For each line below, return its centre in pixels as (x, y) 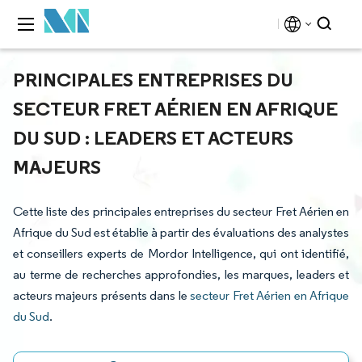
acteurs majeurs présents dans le (102, 295)
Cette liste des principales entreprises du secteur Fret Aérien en (181, 211)
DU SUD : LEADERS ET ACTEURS (153, 137)
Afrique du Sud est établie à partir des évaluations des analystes (181, 232)
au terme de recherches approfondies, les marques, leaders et (181, 274)
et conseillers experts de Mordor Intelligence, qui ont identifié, (181, 253)
